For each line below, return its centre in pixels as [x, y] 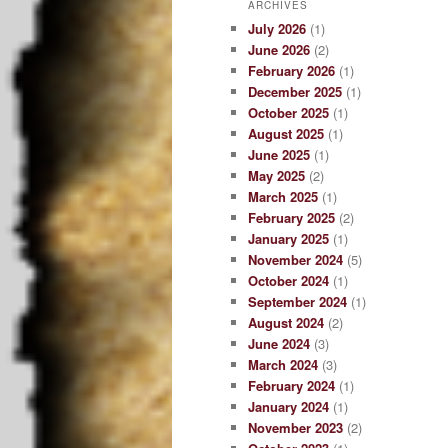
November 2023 [295, 427]
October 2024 [288, 280]
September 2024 [297, 301]
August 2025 [286, 133]
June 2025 [279, 154]
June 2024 [279, 343]
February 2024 [291, 385]
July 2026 [277, 28]
